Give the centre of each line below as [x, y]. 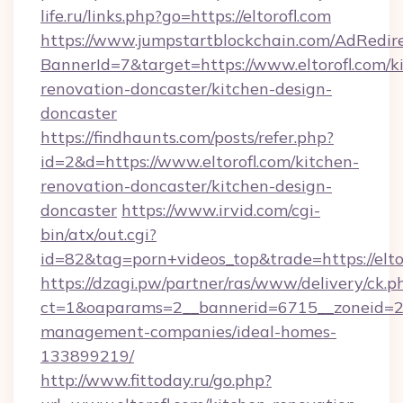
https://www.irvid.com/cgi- [221, 210]
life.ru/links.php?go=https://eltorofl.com [186, 16]
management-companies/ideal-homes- [188, 331]
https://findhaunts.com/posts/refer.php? [187, 137]
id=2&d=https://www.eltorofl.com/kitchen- [200, 161]
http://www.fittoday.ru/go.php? [156, 380]
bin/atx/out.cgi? [99, 234]
